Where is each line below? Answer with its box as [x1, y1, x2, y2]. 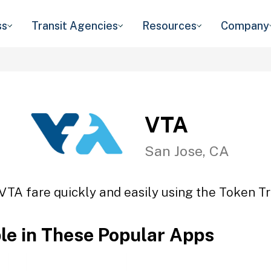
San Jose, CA [145, 142, 229, 159]
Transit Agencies [31, 19, 118, 32]
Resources [142, 19, 197, 32]
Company [221, 19, 269, 32]
